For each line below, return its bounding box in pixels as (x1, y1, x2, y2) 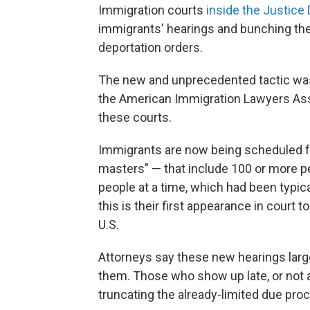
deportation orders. (98, 40, 203, 55)
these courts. (98, 110, 172, 125)
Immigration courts (98, 3, 206, 18)
